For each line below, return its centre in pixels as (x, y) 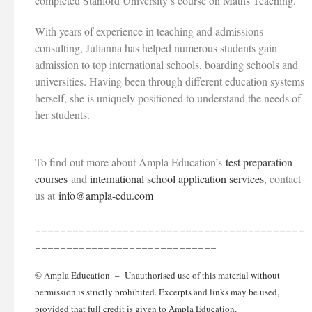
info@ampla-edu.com (106, 196)
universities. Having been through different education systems (170, 81)
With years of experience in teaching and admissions (149, 31)
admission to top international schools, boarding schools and (166, 65)
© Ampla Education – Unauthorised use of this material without (157, 275)
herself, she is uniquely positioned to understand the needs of (168, 98)
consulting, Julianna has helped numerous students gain (156, 48)
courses (51, 179)
